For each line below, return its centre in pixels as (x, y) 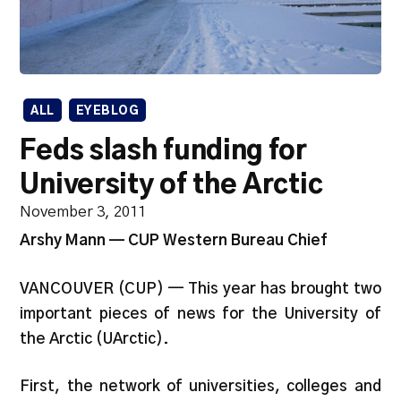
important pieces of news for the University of (200, 313)
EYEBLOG (107, 111)
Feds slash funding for (163, 151)
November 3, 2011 (83, 211)
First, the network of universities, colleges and (200, 386)
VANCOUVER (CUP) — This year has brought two (200, 288)
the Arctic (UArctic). (95, 338)
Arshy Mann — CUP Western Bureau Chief (174, 240)
